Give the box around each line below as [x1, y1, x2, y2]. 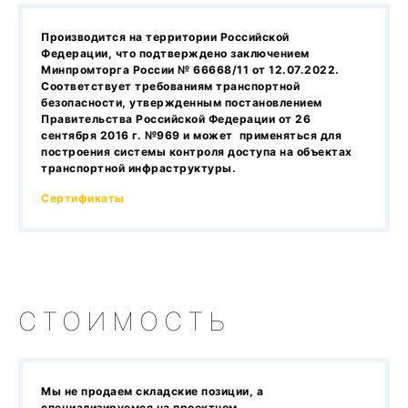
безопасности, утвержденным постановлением [41, 96, 322, 110]
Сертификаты [41, 191, 125, 206]
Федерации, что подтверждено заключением [41, 46, 310, 61]
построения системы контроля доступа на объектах [41, 145, 352, 159]
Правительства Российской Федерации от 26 [41, 112, 311, 127]
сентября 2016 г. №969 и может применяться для [41, 128, 342, 143]
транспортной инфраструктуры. [41, 161, 236, 176]
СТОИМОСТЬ [18, 306, 230, 338]
